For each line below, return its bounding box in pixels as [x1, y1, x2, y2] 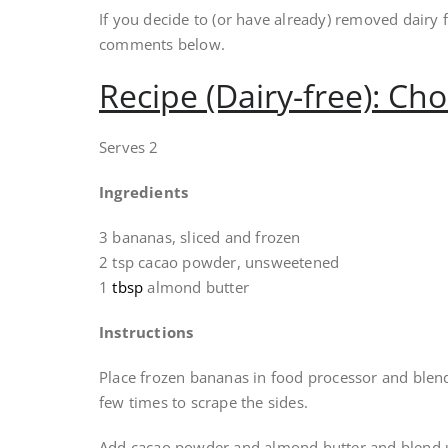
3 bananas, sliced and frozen [99, 227, 301, 248]
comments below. [99, 34, 225, 55]
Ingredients [99, 182, 189, 203]
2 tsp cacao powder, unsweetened [99, 252, 340, 273]
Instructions [99, 322, 194, 343]
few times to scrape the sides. [99, 392, 308, 413]
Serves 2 [99, 137, 159, 158]
